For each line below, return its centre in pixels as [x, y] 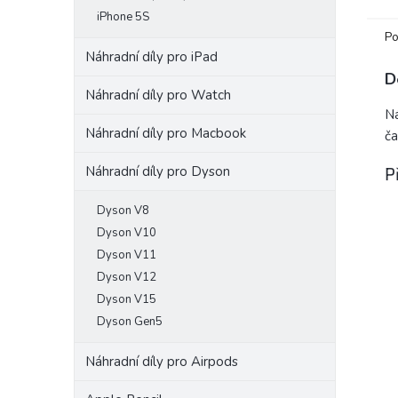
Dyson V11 [127, 255]
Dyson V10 [127, 233]
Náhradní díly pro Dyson [158, 171]
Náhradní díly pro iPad [151, 57]
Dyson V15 [127, 299]
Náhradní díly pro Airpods [162, 362]
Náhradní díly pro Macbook [166, 133]
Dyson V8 [123, 211]
